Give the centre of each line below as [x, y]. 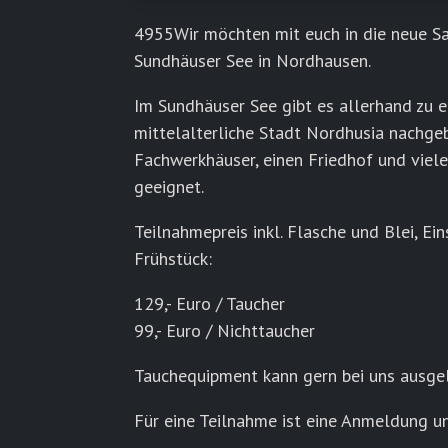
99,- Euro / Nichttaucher [225, 330]
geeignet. [169, 186]
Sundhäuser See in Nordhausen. [253, 60]
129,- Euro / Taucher [210, 303]
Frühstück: [173, 258]
